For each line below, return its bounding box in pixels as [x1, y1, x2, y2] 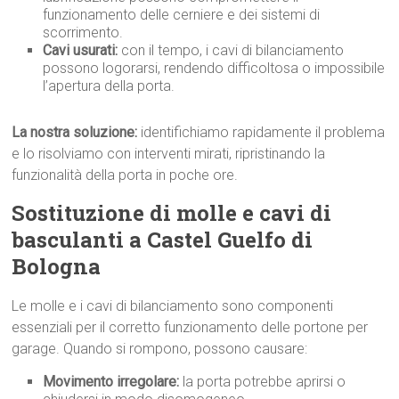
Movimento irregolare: [43, 373, 180, 390]
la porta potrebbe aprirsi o [179, 373, 346, 390]
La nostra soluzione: [12, 124, 138, 141]
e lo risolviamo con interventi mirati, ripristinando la [12, 145, 326, 162]
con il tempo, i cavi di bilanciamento [118, 42, 345, 59]
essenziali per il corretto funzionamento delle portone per [12, 319, 369, 336]
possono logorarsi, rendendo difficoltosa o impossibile [43, 60, 386, 77]
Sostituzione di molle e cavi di [12, 199, 332, 227]
